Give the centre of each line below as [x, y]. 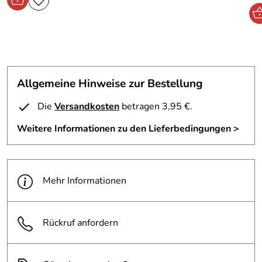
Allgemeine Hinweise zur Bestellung [110, 84]
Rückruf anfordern [80, 223]
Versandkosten [87, 107]
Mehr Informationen [85, 180]
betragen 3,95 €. [156, 107]
